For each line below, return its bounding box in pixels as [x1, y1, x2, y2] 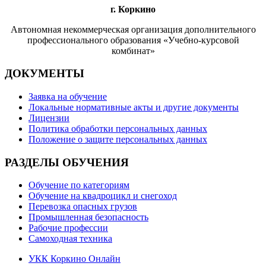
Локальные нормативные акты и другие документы [28, 102, 239, 112]
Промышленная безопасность [28, 212, 148, 223]
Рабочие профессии [28, 223, 108, 233]
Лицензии [28, 113, 69, 123]
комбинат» [111, 45, 155, 56]
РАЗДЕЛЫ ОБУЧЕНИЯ [5, 156, 129, 169]
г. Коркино [110, 4, 156, 14]
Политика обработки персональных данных [28, 123, 207, 134]
